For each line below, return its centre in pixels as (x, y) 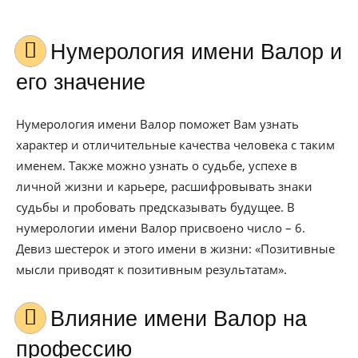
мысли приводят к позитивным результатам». (151, 269)
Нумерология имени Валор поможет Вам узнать (157, 124)
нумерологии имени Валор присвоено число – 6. (161, 228)
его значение (81, 82)
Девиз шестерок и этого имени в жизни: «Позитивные (175, 249)
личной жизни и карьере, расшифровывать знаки (164, 186)
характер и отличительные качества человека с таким (175, 145)
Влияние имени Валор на (58, 319)
